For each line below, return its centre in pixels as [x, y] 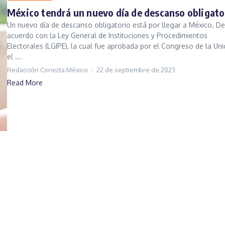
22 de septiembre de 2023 [136, 70]
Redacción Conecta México [47, 70]
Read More [25, 83]
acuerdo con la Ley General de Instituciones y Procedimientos [107, 36]
